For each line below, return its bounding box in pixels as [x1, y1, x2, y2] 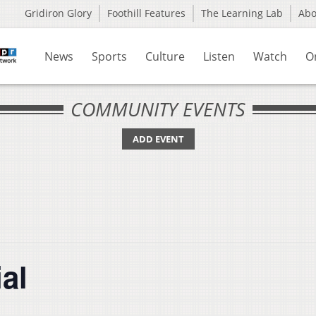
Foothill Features [107, 6, 186, 20]
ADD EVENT [132, 133, 184, 145]
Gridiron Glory [25, 6, 92, 20]
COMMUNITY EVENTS [71, 96, 245, 122]
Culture [145, 49, 185, 64]
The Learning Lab [201, 6, 283, 20]
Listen [203, 49, 235, 64]
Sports [92, 49, 127, 64]
